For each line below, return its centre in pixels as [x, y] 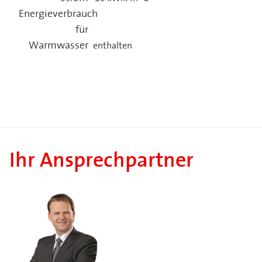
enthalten [112, 46]
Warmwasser [58, 46]
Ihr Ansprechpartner [101, 161]
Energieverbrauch [58, 14]
